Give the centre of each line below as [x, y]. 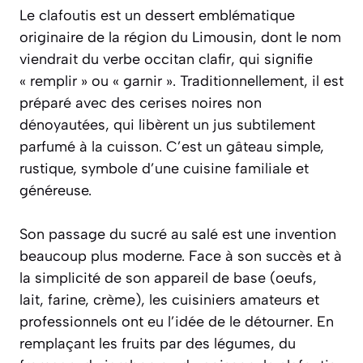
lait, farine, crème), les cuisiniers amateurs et [169, 299]
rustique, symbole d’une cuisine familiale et [164, 168]
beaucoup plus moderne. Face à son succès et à [181, 256]
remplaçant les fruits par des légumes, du [158, 343]
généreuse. [56, 190]
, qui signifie [272, 59]
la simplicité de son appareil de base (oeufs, [168, 278]
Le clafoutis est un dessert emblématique [157, 15]
